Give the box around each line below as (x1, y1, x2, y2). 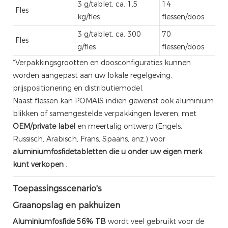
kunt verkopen (13, 159, 64, 169)
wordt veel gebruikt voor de (106, 216, 204, 226)
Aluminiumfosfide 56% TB (13, 216, 106, 226)
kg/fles (77, 12, 100, 21)
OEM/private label (13, 121, 75, 131)
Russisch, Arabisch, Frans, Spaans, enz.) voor (13, 134, 165, 144)
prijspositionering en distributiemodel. (13, 83, 144, 93)
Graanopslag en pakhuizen (13, 200, 120, 210)
